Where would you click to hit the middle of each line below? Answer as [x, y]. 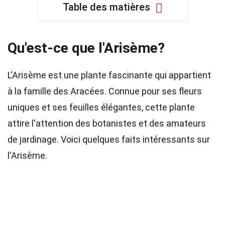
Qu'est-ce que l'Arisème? [86, 48]
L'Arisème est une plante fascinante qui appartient [109, 75]
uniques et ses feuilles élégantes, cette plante [101, 107]
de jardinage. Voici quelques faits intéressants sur [109, 139]
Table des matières [106, 7]
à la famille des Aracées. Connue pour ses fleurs [105, 91]
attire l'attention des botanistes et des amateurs [107, 123]
